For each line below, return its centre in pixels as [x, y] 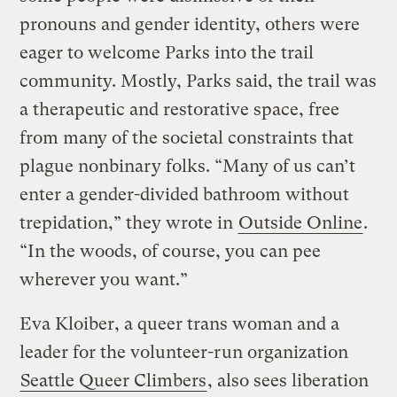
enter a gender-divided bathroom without [185, 195]
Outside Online [301, 223]
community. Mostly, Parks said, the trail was [198, 82]
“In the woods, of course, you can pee [171, 252]
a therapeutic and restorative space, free [180, 110]
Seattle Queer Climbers [114, 381]
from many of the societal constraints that [187, 138]
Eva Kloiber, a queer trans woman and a [180, 324]
